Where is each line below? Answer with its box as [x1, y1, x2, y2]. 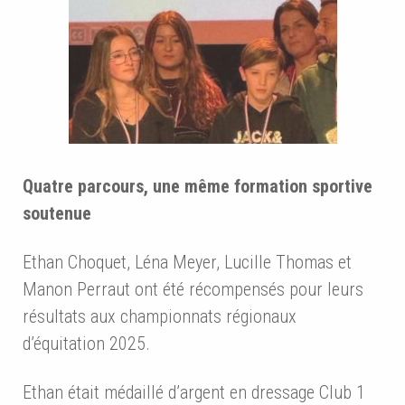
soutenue [23, 202, 91, 225]
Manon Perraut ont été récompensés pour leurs [23, 278, 363, 301]
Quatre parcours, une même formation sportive [23, 175, 372, 198]
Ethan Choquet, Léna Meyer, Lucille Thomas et [23, 251, 352, 274]
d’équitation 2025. [23, 333, 150, 355]
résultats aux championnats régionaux [23, 306, 297, 328]
